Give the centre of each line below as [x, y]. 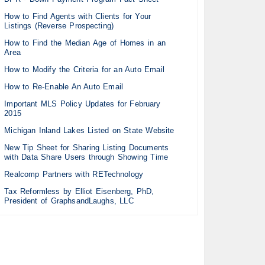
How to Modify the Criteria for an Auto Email [84, 70]
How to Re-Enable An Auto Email [64, 87]
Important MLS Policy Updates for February [83, 104]
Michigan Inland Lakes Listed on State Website [89, 131]
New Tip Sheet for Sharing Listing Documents [87, 148]
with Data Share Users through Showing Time [86, 157]
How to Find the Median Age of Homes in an [85, 43]
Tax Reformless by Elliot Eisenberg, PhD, [79, 192]
